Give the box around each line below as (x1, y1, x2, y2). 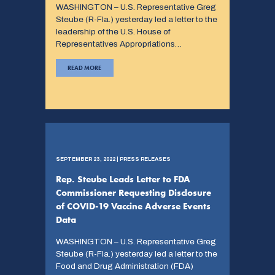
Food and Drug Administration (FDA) (55, 261, 193, 271)
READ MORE (68, 63, 101, 72)
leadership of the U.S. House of (55, 27, 170, 37)
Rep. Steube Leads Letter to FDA (55, 172, 190, 185)
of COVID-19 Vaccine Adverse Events (55, 199, 211, 212)
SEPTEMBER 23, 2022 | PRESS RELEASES (55, 155, 171, 162)
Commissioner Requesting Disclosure (55, 186, 211, 199)
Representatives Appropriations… (55, 39, 182, 49)
